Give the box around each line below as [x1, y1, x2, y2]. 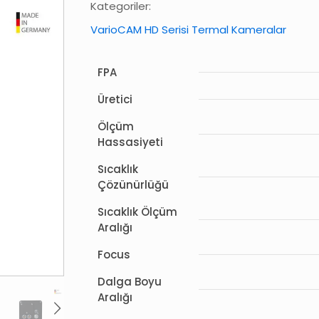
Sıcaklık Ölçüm [98, 204, 177, 219]
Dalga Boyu [98, 274, 162, 289]
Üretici [98, 92, 132, 107]
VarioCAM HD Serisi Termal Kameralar [90, 22, 286, 37]
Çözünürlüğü [98, 177, 169, 192]
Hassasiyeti [98, 135, 163, 150]
